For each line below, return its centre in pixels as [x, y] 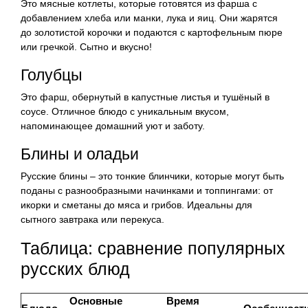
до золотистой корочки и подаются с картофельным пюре [152, 32]
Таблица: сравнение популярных [153, 248]
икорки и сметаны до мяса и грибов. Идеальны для [136, 205]
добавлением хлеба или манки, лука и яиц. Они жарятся [149, 18]
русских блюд [75, 268]
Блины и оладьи [80, 154]
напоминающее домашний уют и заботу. [113, 125]
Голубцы [52, 75]
